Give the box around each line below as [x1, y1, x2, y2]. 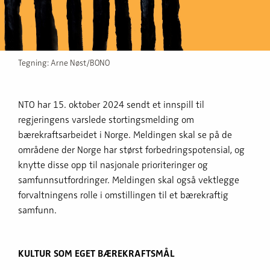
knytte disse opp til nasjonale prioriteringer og [18, 159, 208, 171]
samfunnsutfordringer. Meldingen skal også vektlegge [18, 174, 239, 186]
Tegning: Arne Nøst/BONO [18, 57, 110, 68]
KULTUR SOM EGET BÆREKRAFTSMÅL [18, 247, 175, 260]
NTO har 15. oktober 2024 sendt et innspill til [18, 98, 204, 111]
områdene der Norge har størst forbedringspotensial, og [18, 143, 245, 156]
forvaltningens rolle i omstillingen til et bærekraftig [18, 189, 228, 201]
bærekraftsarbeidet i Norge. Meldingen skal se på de [18, 128, 232, 141]
